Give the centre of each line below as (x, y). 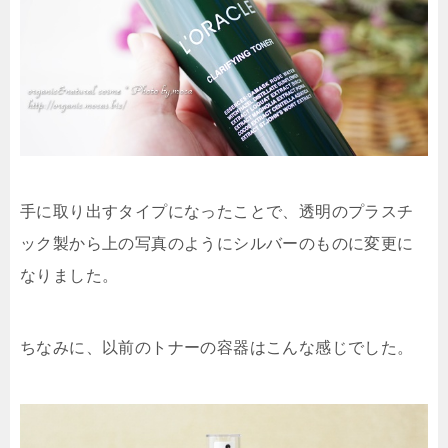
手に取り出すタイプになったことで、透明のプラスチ (217, 211)
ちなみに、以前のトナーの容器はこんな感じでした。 (217, 347)
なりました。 (69, 275)
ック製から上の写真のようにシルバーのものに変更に (217, 243)
